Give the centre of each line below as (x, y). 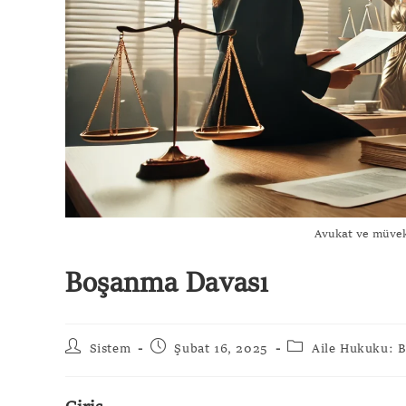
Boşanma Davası (167, 283)
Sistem (110, 348)
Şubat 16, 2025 (221, 348)
